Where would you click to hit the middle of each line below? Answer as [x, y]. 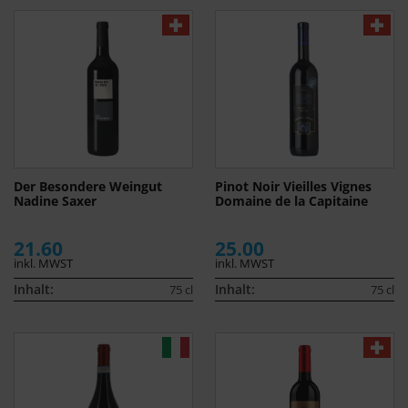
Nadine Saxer [55, 201]
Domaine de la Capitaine [291, 201]
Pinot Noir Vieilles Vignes [293, 187]
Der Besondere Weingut [88, 187]
